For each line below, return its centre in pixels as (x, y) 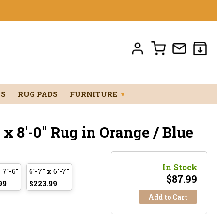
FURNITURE (94, 94)
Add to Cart (168, 197)
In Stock (179, 167)
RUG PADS (38, 94)
